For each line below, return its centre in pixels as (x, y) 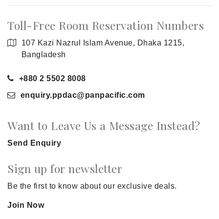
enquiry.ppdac (48, 95)
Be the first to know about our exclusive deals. (92, 186)
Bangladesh (44, 55)
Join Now (26, 205)
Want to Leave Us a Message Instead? (104, 126)
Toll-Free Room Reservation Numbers (106, 25)
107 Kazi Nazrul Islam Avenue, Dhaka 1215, (103, 43)
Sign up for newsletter (65, 169)
